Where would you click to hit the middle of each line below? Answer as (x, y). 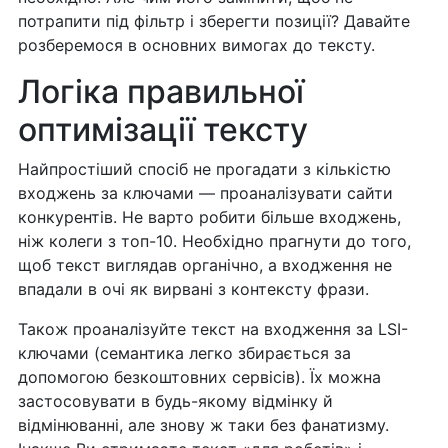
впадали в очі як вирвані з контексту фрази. (193, 289)
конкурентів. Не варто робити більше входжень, (209, 217)
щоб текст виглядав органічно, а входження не (204, 265)
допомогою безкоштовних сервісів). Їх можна (199, 377)
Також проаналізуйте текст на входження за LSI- (212, 329)
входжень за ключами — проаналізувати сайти (205, 193)
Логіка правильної (160, 92)
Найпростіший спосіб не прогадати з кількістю (204, 169)
